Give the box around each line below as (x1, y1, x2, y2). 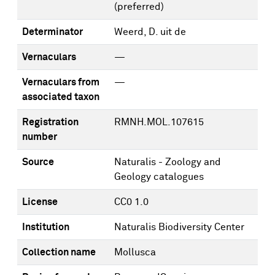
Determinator (22, 27, 83, 37)
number (22, 132, 57, 142)
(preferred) (114, 2, 164, 12)
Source (22, 157, 54, 167)
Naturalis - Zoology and (114, 157, 221, 167)
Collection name (22, 247, 96, 257)
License (22, 197, 58, 207)
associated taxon (22, 92, 99, 102)
